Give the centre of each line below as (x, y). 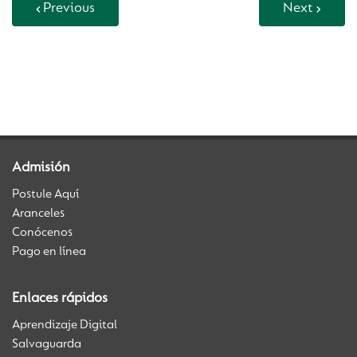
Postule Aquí (45, 194)
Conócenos (42, 233)
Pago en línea (49, 252)
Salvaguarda (47, 344)
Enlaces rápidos (60, 299)
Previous (69, 9)
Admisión (41, 168)
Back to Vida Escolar (75, 72)
